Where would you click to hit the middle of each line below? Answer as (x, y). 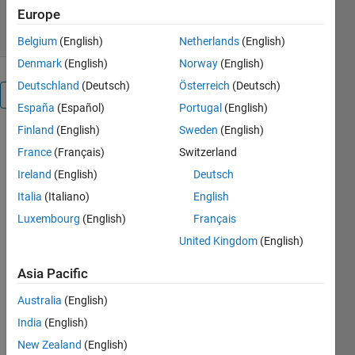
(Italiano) (66, 197)
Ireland (34, 175)
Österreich (204, 86)
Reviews (46, 95)
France (34, 153)
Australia (40, 301)
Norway (198, 64)
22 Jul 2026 (61, 10)
